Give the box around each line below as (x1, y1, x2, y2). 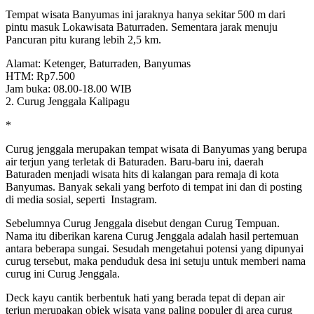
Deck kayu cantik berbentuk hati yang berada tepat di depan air (6, 291, 285, 303)
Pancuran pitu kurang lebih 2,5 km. (6, 33, 161, 46)
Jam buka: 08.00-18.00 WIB (6, 82, 132, 95)
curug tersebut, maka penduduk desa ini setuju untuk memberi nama (6, 254, 306, 267)
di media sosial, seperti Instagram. (6, 193, 157, 205)
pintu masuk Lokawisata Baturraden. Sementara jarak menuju (6, 20, 278, 33)
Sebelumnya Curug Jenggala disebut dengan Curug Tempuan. (6, 217, 280, 229)
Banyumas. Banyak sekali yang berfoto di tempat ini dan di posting (6, 180, 302, 193)
